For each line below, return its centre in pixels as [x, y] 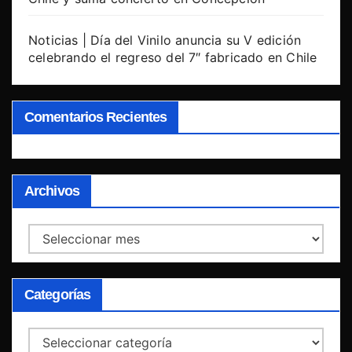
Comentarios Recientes [96, 117]
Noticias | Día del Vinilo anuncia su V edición [165, 40]
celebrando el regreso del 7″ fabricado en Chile [173, 57]
